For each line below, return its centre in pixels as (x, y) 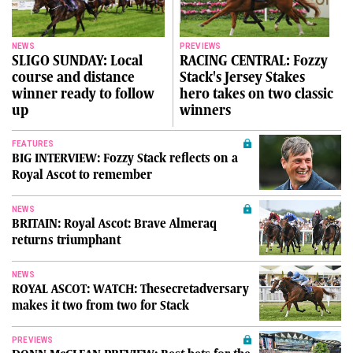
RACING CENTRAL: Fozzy (253, 60)
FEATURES (33, 143)
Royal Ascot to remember (82, 175)
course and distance (73, 77)
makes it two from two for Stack (100, 305)
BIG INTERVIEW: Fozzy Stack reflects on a (125, 158)
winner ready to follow (83, 93)
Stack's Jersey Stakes (242, 77)
